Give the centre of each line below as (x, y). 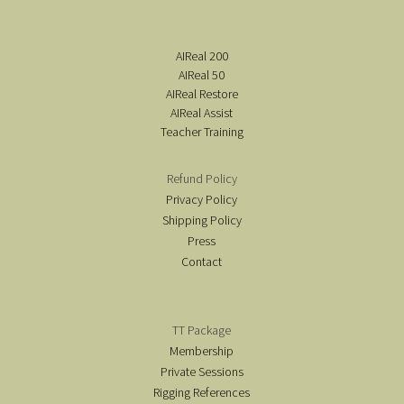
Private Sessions (202, 372)
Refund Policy (202, 179)
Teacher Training (202, 132)
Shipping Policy (202, 220)
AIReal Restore (202, 94)
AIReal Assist (202, 113)
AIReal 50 (202, 75)
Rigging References (202, 392)
